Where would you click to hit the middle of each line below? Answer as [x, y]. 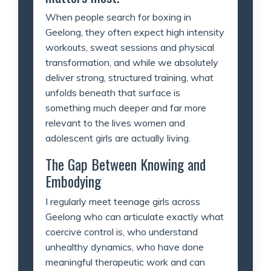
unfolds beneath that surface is [113, 92]
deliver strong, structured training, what [129, 77]
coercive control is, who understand [122, 231]
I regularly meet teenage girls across [123, 201]
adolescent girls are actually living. [118, 138]
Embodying [73, 181]
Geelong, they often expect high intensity [135, 32]
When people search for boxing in [118, 17]
